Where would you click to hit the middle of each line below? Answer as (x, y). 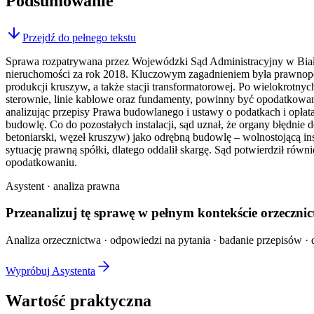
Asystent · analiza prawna (63, 186)
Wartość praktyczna (78, 301)
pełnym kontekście (204, 213)
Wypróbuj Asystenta (50, 271)
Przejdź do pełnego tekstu (79, 37)
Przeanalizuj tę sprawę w (77, 213)
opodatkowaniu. (41, 162)
